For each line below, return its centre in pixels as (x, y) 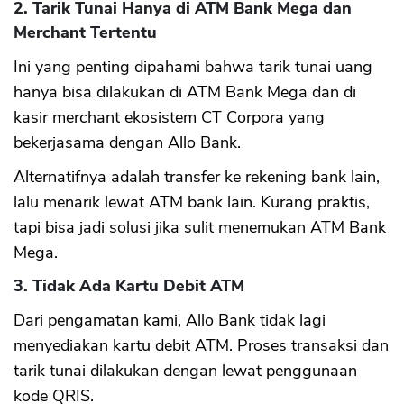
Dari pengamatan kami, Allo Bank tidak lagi (170, 320)
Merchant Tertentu (85, 32)
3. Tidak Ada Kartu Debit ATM (129, 285)
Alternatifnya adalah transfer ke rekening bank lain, (197, 176)
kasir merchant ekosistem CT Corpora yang (169, 117)
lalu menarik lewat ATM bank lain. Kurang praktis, (192, 202)
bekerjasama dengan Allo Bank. (127, 142)
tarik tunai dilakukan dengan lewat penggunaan (185, 370)
